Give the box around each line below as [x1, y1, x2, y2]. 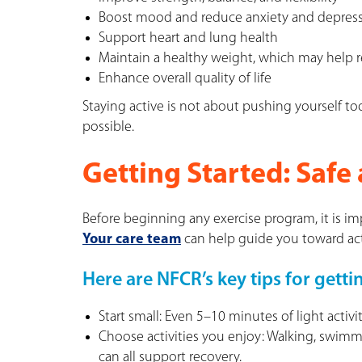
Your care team [82, 231, 181, 247]
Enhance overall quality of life [99, 70, 271, 86]
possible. [82, 119, 134, 135]
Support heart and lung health [99, 30, 278, 46]
